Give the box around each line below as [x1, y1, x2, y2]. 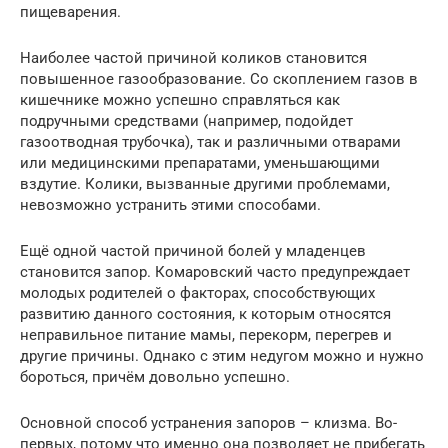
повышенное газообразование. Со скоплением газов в [20, 69, 418, 88]
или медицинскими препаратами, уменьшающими [20, 153, 380, 172]
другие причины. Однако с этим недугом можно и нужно [20, 346, 424, 365]
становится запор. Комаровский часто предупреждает [20, 262, 410, 281]
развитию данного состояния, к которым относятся [20, 304, 391, 323]
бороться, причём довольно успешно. [20, 367, 290, 386]
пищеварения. [20, 2, 121, 21]
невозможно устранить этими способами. [20, 195, 321, 214]
